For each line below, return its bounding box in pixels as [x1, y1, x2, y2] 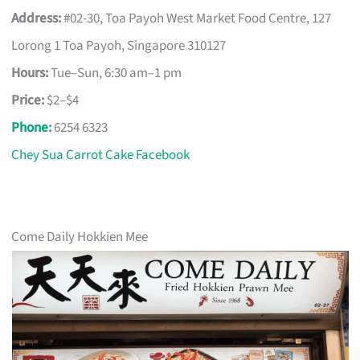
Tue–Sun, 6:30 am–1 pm [48, 63, 182, 84]
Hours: [11, 63, 49, 84]
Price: [11, 91, 45, 111]
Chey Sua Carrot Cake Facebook [11, 145, 190, 166]
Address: [11, 9, 62, 29]
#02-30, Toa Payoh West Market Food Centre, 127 [61, 9, 332, 29]
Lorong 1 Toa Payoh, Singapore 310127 [11, 36, 227, 56]
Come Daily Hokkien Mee [11, 227, 149, 247]
